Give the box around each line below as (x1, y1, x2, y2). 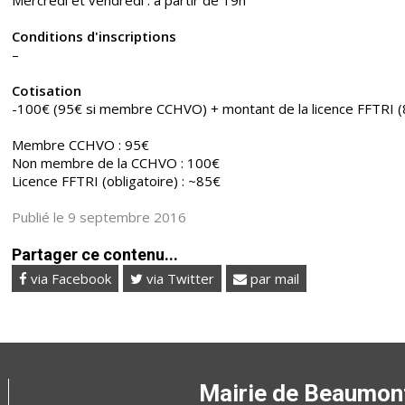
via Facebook (27, 269, 112, 288)
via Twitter (143, 269, 215, 288)
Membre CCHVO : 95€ (12, 136, 150, 155)
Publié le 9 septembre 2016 (12, 208, 187, 227)
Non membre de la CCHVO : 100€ (12, 154, 221, 173)
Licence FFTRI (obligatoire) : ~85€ (12, 172, 221, 191)
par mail (247, 269, 300, 288)
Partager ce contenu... (12, 245, 179, 265)
